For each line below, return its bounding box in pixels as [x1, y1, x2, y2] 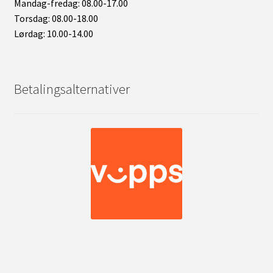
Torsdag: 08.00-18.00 [13, 12, 98, 25]
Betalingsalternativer [13, 80, 130, 97]
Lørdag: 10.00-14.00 [13, 27, 93, 40]
